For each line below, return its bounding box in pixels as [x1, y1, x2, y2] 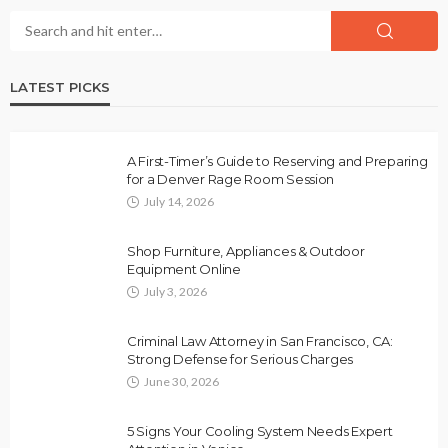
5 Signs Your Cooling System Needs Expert [127, 422, 393, 439]
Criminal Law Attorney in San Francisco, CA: [127, 332, 393, 349]
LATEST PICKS [10, 78, 110, 95]
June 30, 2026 [144, 373, 219, 389]
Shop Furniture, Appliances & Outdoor [127, 242, 365, 259]
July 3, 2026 [144, 283, 207, 299]
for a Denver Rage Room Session [127, 170, 335, 187]
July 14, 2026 [144, 193, 214, 209]
